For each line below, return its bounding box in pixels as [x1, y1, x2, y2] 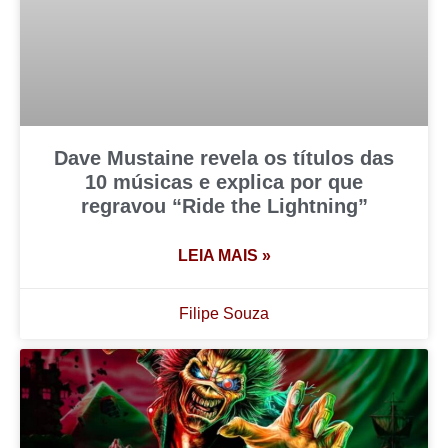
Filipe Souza [179, 305, 269, 323]
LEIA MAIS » [177, 247, 271, 265]
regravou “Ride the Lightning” [80, 195, 368, 218]
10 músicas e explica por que [85, 171, 363, 194]
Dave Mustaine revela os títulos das [54, 147, 394, 170]
